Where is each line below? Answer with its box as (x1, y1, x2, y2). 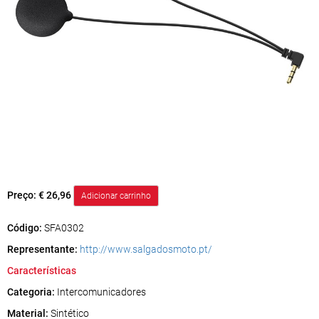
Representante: (7, 244, 78, 255)
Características (7, 265, 76, 276)
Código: (7, 222, 44, 234)
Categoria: (7, 286, 55, 298)
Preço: (7, 189, 38, 201)
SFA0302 (44, 222, 84, 234)
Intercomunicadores (55, 286, 146, 298)
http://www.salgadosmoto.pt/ (80, 244, 212, 255)
